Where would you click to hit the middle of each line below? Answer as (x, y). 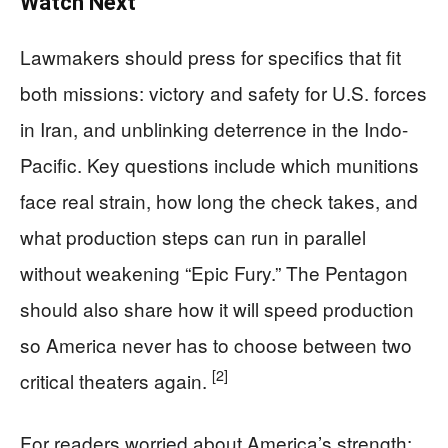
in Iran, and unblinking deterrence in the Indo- (214, 128)
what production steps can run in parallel (193, 236)
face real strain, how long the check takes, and (219, 200)
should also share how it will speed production (217, 308)
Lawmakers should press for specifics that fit (210, 56)
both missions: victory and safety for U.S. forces (223, 92)
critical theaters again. (116, 380)
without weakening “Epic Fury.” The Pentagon (214, 272)
